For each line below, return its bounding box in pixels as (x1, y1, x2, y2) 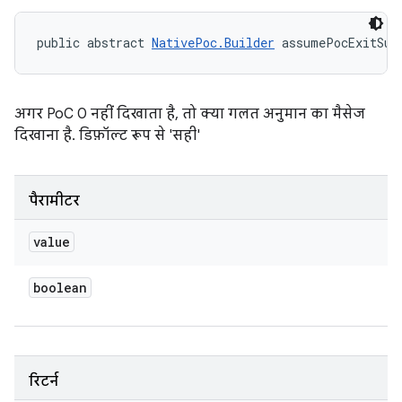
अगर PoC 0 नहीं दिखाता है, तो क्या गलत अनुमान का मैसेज (14, 105, 365, 123)
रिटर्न (29, 372, 58, 390)
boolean (33, 279, 87, 296)
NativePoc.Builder (152, 34, 275, 51)
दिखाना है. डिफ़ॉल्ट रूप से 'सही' (14, 127, 200, 144)
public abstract (37, 34, 152, 51)
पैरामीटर (29, 192, 80, 210)
